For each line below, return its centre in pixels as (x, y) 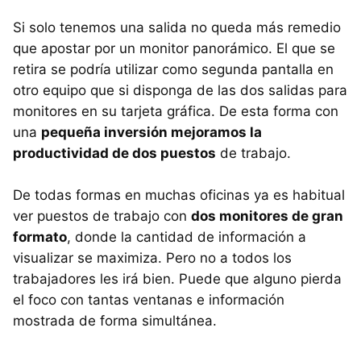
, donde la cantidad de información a (187, 237)
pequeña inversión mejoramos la (151, 132)
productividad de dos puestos (114, 153)
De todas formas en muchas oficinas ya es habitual (179, 195)
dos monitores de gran (267, 216)
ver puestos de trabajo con (102, 216)
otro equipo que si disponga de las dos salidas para (180, 90)
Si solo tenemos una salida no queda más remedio (177, 27)
